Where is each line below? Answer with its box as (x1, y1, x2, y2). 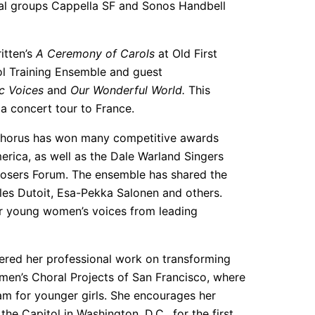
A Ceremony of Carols (36, 46, 155, 60)
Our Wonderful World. (70, 82, 185, 97)
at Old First (155, 46, 217, 60)
